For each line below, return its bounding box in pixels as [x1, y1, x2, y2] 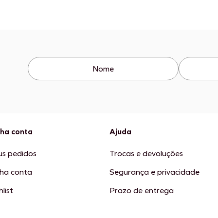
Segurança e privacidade [109, 167, 200, 177]
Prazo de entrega [109, 186, 174, 196]
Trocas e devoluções [109, 149, 183, 159]
